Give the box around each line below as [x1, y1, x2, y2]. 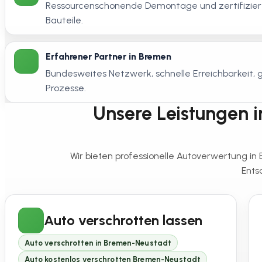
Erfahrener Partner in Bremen [46, 51, 172, 63]
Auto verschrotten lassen [44, 211, 202, 229]
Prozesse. [46, 82, 87, 94]
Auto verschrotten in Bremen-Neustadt [24, 238, 172, 247]
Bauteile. [46, 15, 84, 26]
